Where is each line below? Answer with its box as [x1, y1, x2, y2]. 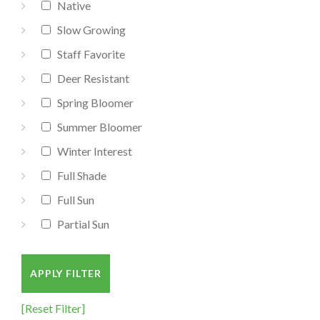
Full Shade [51, 169, 106, 182]
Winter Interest [51, 144, 132, 158]
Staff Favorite [51, 47, 125, 61]
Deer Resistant [51, 71, 129, 85]
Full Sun [51, 193, 94, 206]
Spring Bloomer [51, 96, 134, 109]
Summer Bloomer [51, 120, 142, 134]
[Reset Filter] [21, 301, 85, 315]
